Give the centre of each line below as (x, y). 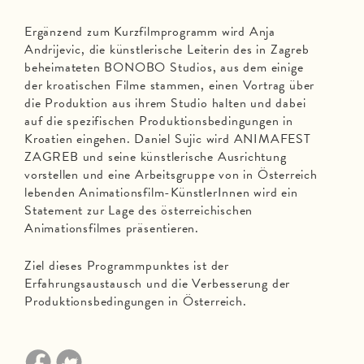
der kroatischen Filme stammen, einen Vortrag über (170, 85)
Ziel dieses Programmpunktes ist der (127, 266)
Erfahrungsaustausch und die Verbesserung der (158, 284)
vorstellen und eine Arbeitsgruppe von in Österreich (171, 175)
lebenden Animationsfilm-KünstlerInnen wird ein (161, 193)
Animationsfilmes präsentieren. (112, 228)
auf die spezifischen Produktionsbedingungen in (159, 121)
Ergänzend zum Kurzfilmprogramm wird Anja (150, 32)
